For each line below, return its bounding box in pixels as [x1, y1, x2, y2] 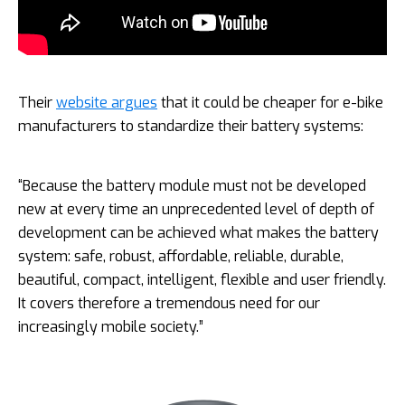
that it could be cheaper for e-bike [157, 92, 383, 112]
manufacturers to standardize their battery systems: [18, 116, 363, 136]
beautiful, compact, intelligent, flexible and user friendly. [18, 269, 386, 289]
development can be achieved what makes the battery [18, 222, 379, 242]
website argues [56, 92, 157, 112]
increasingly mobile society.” [18, 316, 203, 336]
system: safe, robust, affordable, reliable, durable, [18, 246, 344, 266]
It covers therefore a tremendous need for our [18, 293, 320, 313]
